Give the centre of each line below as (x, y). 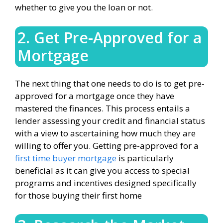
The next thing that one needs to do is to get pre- (110, 83)
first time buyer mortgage (66, 158)
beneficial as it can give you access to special (102, 170)
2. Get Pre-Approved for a (110, 37)
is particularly (145, 158)
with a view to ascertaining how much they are (105, 133)
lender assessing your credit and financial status (110, 120)
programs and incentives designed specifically (106, 183)
